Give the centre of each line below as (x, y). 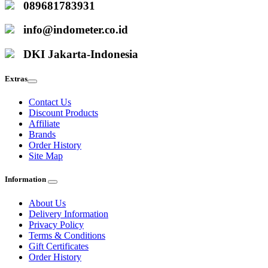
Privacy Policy (56, 224)
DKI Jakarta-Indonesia (76, 54)
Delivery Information (68, 214)
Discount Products (63, 113)
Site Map (46, 156)
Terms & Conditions (67, 235)
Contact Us (50, 102)
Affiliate (44, 124)
